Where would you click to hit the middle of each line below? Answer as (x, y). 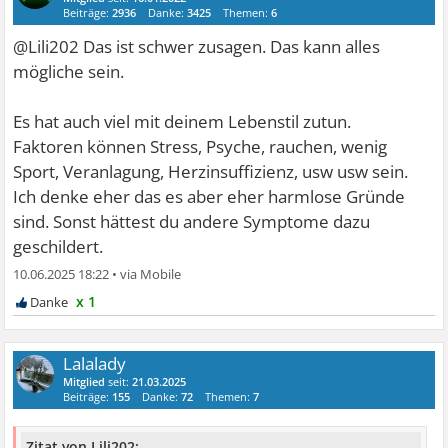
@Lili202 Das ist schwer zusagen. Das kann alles (197, 47)
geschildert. (58, 247)
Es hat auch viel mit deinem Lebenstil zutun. (182, 122)
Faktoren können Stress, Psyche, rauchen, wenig (200, 147)
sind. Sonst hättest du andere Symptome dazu (192, 222)
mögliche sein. (69, 72)
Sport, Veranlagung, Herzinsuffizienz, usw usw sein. (211, 172)
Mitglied (84, 382)
